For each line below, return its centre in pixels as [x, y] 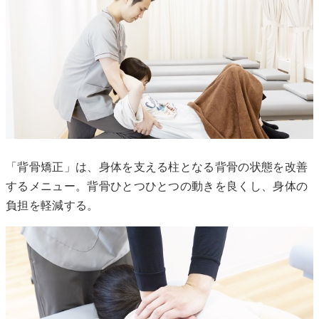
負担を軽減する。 [52, 206]
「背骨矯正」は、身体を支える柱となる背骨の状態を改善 [157, 168]
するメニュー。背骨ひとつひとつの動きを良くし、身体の [157, 187]
